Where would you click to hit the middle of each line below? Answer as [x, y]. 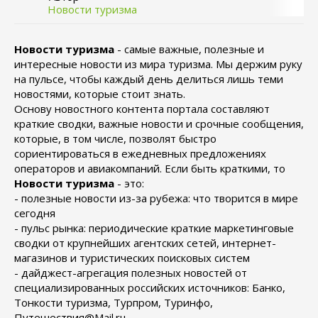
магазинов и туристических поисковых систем [132, 258]
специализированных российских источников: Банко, [150, 287]
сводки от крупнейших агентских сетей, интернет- [145, 243]
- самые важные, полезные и [189, 49]
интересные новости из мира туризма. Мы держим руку [158, 64]
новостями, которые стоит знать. [100, 94]
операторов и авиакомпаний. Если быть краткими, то [150, 168]
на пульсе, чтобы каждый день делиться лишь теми [149, 79]
